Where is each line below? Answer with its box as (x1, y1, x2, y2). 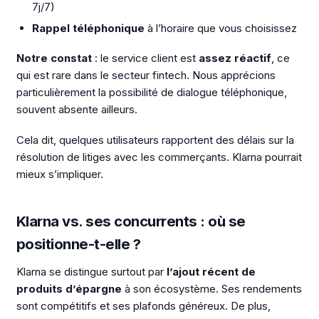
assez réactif (198, 51, 271, 66)
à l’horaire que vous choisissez (145, 21, 297, 35)
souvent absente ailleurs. (16, 103, 137, 117)
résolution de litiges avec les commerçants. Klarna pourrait (16, 150, 302, 164)
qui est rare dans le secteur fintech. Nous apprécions (16, 68, 276, 83)
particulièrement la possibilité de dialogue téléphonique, (16, 85, 287, 100)
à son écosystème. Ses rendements (121, 281, 302, 296)
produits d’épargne (16, 281, 122, 296)
